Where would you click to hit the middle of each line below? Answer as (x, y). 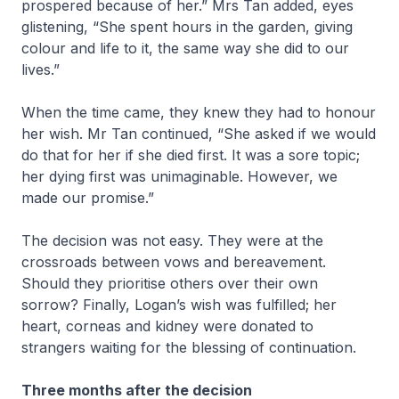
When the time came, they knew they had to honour (199, 112)
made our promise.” (90, 198)
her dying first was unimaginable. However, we (179, 176)
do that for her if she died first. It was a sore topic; (191, 155)
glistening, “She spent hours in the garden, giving (187, 27)
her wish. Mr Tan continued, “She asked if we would (199, 134)
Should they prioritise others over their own (170, 283)
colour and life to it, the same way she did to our (185, 48)
